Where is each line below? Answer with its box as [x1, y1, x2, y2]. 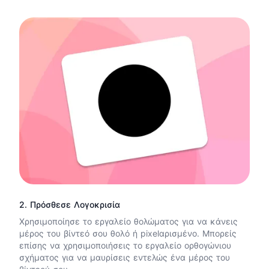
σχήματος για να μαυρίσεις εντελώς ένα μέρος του [19, 252, 230, 263]
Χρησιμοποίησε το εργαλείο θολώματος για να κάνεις [19, 216, 238, 227]
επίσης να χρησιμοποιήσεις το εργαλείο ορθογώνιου [19, 240, 231, 251]
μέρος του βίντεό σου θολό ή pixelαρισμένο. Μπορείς [19, 228, 237, 239]
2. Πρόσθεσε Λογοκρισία [19, 199, 120, 210]
